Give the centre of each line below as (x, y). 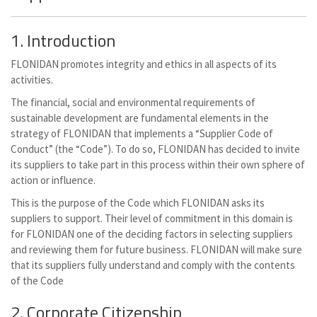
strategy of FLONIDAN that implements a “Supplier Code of (142, 133)
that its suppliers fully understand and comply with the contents (153, 265)
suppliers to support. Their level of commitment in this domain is (152, 218)
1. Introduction (63, 40)
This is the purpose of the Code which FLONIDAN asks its (138, 203)
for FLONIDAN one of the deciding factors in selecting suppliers (152, 234)
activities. (32, 80)
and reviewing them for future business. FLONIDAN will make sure (156, 249)
